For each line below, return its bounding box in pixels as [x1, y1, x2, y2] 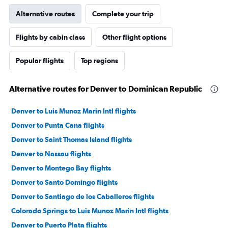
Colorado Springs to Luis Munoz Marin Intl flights [11, 207, 168, 215]
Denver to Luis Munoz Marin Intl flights [11, 107, 136, 116]
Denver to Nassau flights [11, 150, 91, 158]
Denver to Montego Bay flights [11, 164, 111, 173]
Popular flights [16, 56, 64, 65]
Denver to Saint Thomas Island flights [11, 135, 132, 144]
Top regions [81, 56, 118, 65]
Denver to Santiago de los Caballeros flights [11, 192, 154, 201]
